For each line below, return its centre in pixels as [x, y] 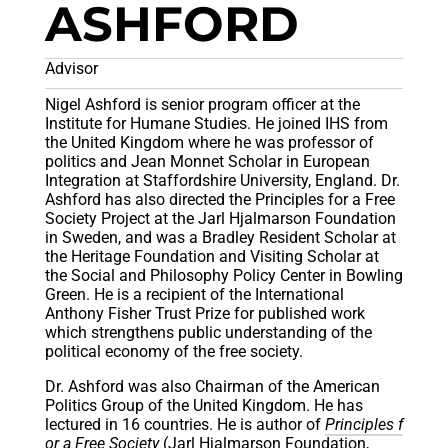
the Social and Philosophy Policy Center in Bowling [223, 276]
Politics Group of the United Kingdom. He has [203, 406]
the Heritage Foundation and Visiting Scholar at [211, 257]
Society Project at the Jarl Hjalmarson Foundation [220, 219]
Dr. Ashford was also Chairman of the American [212, 387]
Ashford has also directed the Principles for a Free [219, 200]
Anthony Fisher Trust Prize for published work [204, 314]
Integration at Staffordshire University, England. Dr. [222, 181]
